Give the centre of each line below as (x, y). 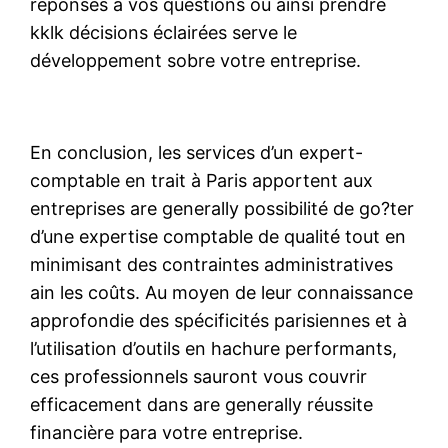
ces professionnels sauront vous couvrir (199, 376)
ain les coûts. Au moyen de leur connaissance (222, 292)
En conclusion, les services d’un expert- (197, 152)
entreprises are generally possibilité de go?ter (222, 208)
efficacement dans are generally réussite (202, 404)
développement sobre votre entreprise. (196, 60)
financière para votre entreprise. (167, 432)
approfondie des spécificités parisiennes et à (219, 320)
